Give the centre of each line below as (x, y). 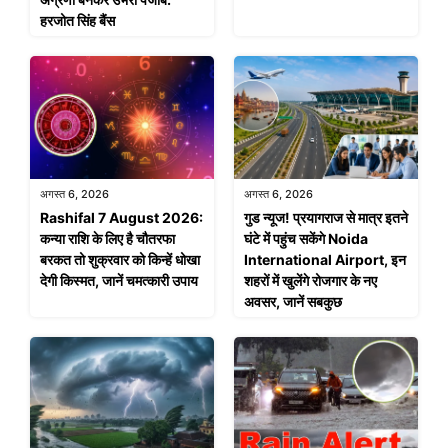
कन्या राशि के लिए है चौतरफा (107, 238)
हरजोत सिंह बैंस (77, 21)
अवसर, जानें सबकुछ (293, 301)
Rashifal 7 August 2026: (121, 217)
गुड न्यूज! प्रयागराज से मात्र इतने (326, 217)
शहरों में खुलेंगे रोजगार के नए (310, 280)
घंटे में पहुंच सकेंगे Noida (306, 238)
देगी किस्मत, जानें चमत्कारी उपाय (119, 280)
